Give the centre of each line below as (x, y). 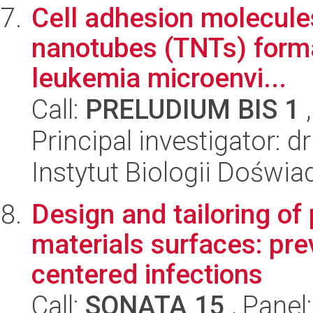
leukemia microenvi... (159, 78)
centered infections (147, 274)
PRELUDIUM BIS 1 (192, 109)
